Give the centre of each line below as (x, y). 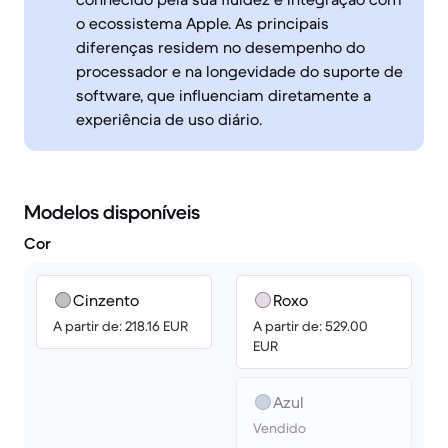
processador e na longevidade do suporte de (239, 71)
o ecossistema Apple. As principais (202, 23)
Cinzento (106, 300)
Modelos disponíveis (112, 212)
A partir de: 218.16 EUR (120, 326)
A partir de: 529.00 (310, 326)
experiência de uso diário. (169, 119)
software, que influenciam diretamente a (223, 95)
